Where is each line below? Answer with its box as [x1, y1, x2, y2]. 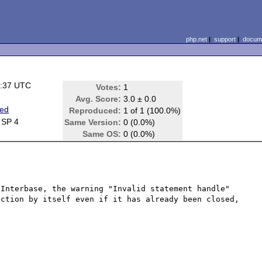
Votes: [96, 82, 122, 92]
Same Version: [64, 118, 122, 127]
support [213, 36, 236, 43]
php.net [185, 36, 207, 43]
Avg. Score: [75, 94, 122, 104]
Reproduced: [69, 106, 122, 115]
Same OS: [82, 129, 122, 139]
